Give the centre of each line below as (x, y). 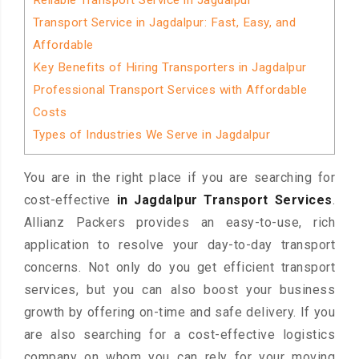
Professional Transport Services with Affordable (170, 90)
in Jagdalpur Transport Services (224, 200)
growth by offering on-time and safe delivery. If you (179, 313)
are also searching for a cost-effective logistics (179, 335)
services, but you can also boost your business (179, 290)
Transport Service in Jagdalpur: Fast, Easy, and (164, 22)
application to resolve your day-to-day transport (179, 245)
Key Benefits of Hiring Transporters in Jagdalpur (169, 67)
